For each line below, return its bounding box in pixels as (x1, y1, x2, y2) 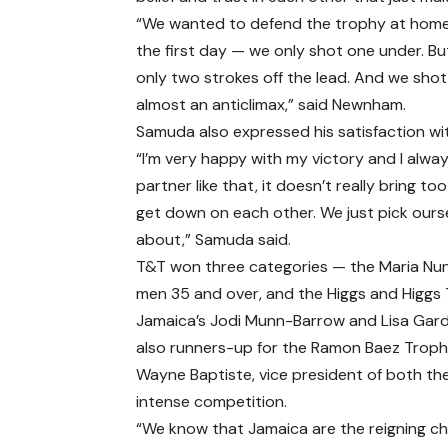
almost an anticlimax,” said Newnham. (136, 94, 407, 115)
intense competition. (136, 391, 288, 412)
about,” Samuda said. (136, 229, 292, 250)
